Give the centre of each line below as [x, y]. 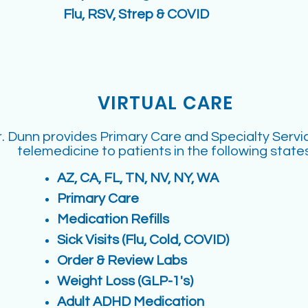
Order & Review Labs [122, 261]
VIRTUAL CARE [166, 103]
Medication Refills [113, 219]
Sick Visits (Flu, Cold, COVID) [143, 240]
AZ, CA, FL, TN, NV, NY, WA [138, 178]
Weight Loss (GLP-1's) [125, 281]
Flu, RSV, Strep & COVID [136, 14]
